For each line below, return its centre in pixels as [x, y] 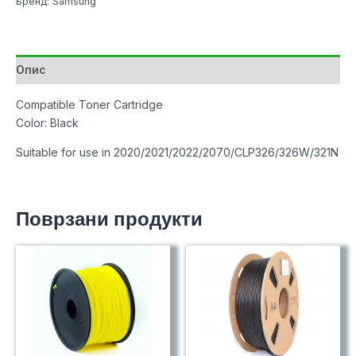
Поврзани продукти [109, 219]
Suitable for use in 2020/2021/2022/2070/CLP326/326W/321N [177, 152]
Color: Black [47, 122]
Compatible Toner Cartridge [89, 104]
